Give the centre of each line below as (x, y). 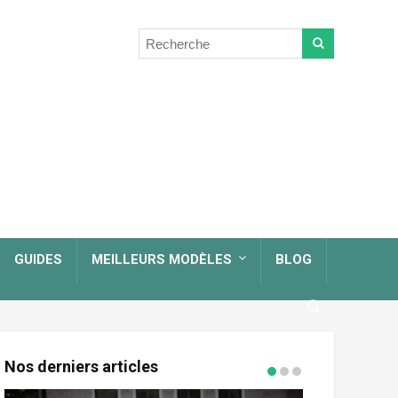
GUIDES (38, 259)
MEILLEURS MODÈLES (162, 259)
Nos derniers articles (81, 366)
